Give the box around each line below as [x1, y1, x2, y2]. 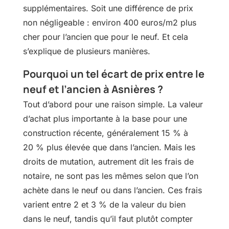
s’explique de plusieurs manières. [22, 46, 150, 57]
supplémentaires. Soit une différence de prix [22, 3, 193, 14]
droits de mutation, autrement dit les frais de [22, 156, 194, 167]
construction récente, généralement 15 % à [22, 128, 188, 139]
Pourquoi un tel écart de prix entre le [22, 67, 204, 81]
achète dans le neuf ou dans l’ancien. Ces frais [22, 185, 202, 196]
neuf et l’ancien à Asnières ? [22, 82, 163, 97]
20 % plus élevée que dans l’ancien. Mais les [22, 142, 195, 153]
